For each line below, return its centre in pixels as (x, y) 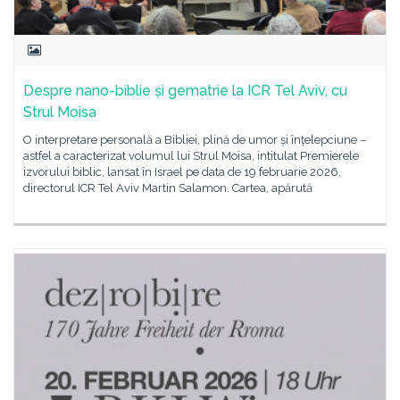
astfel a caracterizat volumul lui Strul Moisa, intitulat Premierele (191, 156)
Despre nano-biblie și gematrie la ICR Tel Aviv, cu (185, 91)
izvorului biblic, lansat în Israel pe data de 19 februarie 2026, (182, 172)
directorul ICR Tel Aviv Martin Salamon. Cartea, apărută (168, 188)
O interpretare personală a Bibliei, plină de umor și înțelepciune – (195, 140)
